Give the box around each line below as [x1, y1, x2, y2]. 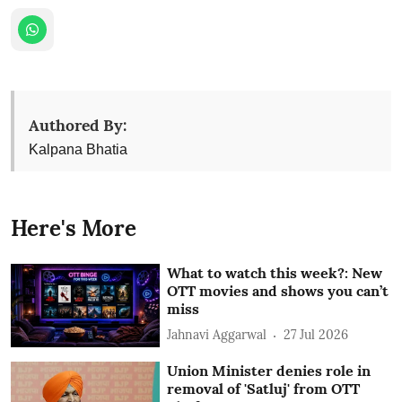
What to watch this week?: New [167, 263, 383, 282]
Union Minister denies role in [167, 362, 371, 380]
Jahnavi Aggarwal [167, 327, 267, 343]
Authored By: [29, 114, 127, 135]
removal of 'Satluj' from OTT [167, 380, 361, 398]
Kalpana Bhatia [29, 141, 127, 157]
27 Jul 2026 [284, 327, 349, 343]
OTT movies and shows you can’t [167, 281, 389, 300]
